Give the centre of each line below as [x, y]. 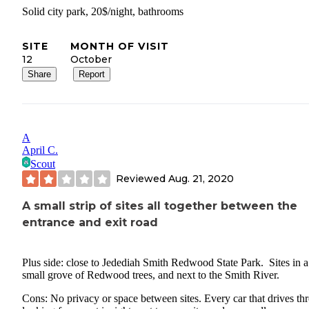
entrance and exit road [90, 223]
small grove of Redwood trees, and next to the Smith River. [151, 275]
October [91, 60]
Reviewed [142, 178]
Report [92, 74]
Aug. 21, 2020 [201, 178]
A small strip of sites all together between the [160, 206]
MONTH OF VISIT [120, 47]
